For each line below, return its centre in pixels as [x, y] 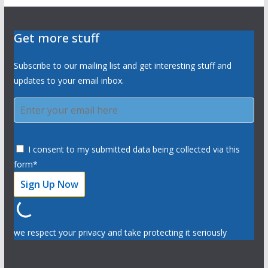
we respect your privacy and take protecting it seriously [120, 232]
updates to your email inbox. [68, 80]
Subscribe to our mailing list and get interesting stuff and [122, 65]
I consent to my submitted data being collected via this [133, 149]
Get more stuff [56, 38]
